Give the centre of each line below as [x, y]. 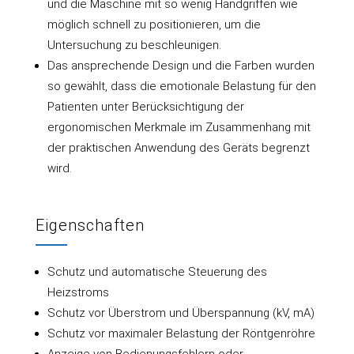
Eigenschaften [90, 225]
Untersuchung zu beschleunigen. [134, 45]
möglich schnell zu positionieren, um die [154, 24]
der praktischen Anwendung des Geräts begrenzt [178, 147]
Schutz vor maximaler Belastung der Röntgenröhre [181, 333]
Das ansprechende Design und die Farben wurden [181, 65]
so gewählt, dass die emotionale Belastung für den [181, 86]
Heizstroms [78, 292]
